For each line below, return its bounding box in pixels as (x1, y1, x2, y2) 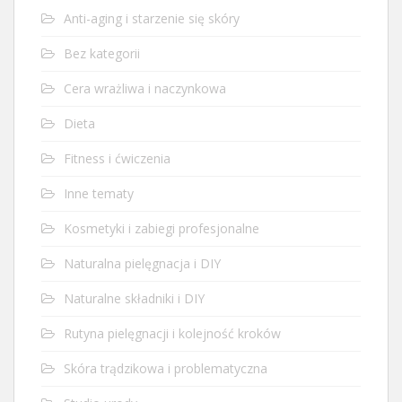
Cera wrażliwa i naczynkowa (64, 79, 226, 97)
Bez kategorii (64, 44, 140, 62)
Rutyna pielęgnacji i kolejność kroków (64, 324, 281, 342)
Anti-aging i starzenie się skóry (64, 9, 240, 27)
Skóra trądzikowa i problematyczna (64, 359, 267, 377)
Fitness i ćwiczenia (64, 149, 170, 167)
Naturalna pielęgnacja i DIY (64, 254, 221, 272)
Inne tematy (64, 184, 134, 202)
